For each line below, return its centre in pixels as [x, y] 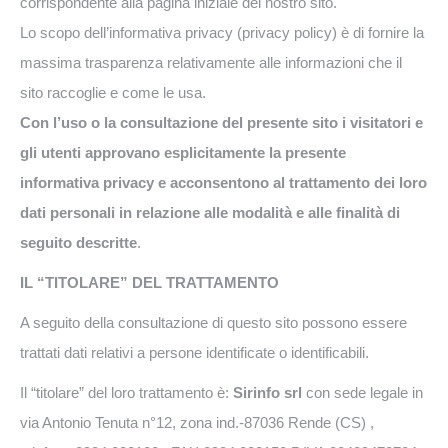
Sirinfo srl [267, 392]
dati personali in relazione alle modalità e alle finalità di [210, 212]
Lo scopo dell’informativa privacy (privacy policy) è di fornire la [222, 32]
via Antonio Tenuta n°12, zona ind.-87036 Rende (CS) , [197, 422]
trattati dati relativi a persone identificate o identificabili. [194, 352]
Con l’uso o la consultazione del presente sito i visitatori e [221, 122]
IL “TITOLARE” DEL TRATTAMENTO [149, 282]
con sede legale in [362, 392]
